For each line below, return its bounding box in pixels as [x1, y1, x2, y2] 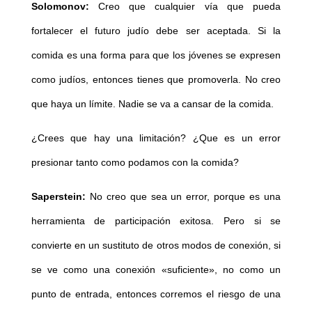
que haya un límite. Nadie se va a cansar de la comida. [31, 98, 274, 110]
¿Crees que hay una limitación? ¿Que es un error [31, 132, 281, 144]
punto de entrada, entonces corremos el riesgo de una [31, 288, 281, 300]
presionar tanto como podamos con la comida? [31, 157, 239, 169]
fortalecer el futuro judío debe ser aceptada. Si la [31, 25, 281, 37]
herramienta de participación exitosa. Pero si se [31, 215, 281, 227]
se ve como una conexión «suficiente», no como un [31, 264, 281, 276]
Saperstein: [31, 191, 86, 203]
